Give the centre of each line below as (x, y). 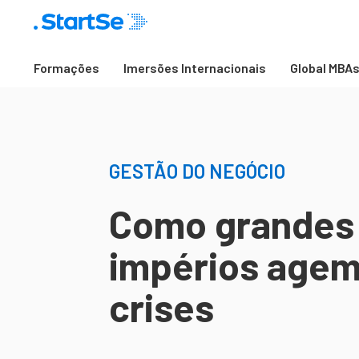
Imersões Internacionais (195, 68)
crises (161, 307)
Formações (67, 68)
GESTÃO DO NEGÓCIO (197, 171)
